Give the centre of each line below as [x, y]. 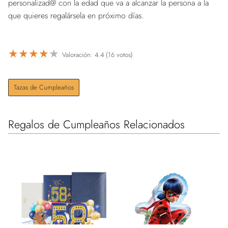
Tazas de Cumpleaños [44, 87]
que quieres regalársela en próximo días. [76, 15]
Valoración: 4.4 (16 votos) [97, 55]
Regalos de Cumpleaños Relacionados [96, 124]
